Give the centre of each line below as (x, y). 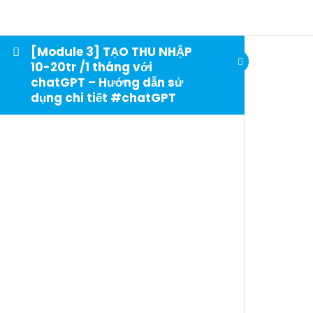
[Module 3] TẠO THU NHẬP (112, 51)
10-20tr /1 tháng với (92, 67)
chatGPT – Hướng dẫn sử (107, 82)
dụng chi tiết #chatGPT (104, 97)
